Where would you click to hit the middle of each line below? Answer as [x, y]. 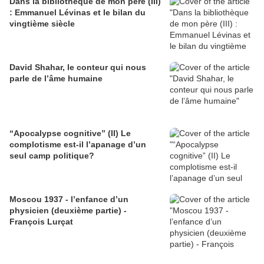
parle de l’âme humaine [56, 79]
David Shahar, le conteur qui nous [78, 67]
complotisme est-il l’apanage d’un [78, 145]
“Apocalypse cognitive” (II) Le [59, 133]
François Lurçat [41, 222]
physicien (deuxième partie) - [68, 211]
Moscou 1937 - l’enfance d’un [69, 199]
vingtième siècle [42, 24]
